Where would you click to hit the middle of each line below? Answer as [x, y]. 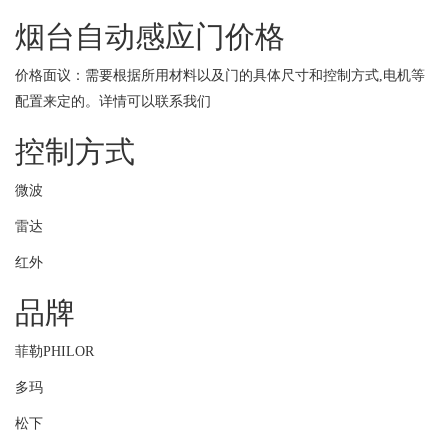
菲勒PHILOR [54, 351]
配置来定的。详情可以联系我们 [113, 101]
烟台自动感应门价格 [150, 36]
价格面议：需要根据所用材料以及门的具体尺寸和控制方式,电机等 [220, 75]
